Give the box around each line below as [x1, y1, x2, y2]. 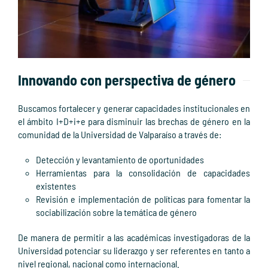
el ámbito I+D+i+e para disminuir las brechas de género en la [18, 115, 250, 127]
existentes [36, 180, 76, 192]
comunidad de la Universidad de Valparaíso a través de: [18, 129, 223, 141]
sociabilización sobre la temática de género [36, 206, 197, 218]
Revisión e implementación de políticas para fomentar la [36, 193, 250, 205]
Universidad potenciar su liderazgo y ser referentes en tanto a [18, 245, 250, 257]
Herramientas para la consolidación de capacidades [36, 167, 250, 179]
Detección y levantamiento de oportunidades [36, 154, 204, 166]
